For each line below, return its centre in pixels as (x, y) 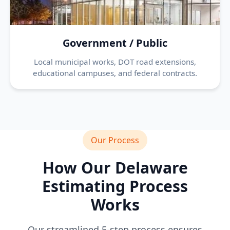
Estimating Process (115, 186)
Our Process (115, 140)
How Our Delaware (115, 168)
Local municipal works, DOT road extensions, (115, 62)
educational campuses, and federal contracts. (115, 73)
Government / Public (115, 43)
